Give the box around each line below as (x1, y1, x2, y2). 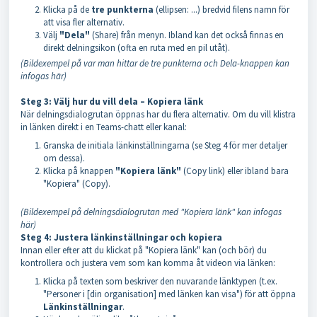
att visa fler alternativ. (43, 16, 125, 28)
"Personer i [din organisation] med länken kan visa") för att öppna (43, 288, 296, 300)
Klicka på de (43, 4, 91, 16)
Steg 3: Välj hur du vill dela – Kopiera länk (21, 96, 203, 108)
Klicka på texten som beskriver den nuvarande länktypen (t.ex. (43, 275, 277, 287)
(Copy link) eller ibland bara (181, 165, 289, 177)
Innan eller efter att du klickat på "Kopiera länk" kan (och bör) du (21, 244, 267, 256)
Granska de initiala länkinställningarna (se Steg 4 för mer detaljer (43, 139, 287, 151)
